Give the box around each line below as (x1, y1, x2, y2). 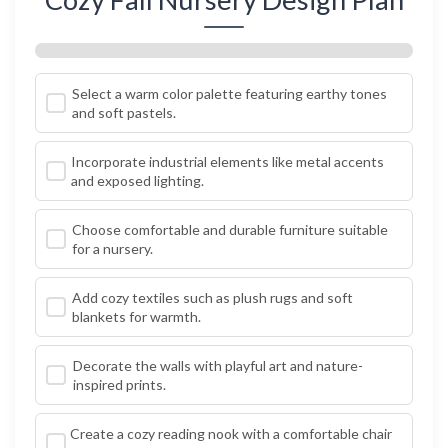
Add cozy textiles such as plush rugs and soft (71, 289, 353, 307)
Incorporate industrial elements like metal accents (70, 153, 384, 171)
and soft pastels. (71, 104, 176, 122)
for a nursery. (72, 240, 154, 258)
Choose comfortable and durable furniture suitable (72, 221, 389, 239)
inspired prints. (73, 376, 167, 394)
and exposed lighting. (70, 172, 204, 190)
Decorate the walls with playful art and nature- (73, 357, 364, 375)
